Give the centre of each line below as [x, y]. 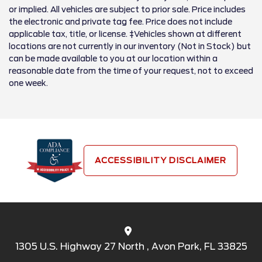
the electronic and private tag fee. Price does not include [120, 22]
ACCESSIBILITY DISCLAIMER [160, 160]
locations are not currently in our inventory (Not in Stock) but [130, 46]
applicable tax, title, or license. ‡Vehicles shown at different [125, 34]
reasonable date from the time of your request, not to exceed [131, 71]
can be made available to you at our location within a [113, 58]
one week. [28, 83]
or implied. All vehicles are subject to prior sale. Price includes [127, 9]
